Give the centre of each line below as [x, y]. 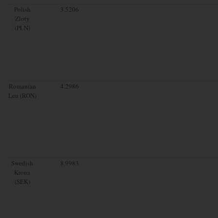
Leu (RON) [22, 95]
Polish [22, 9]
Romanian [22, 86]
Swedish [22, 163]
